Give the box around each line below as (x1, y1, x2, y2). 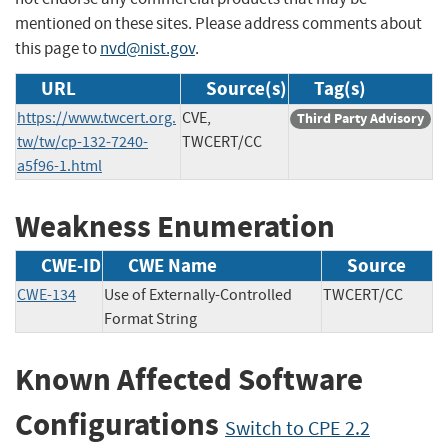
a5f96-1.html (17, 155, 102, 176)
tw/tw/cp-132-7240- (17, 131, 148, 152)
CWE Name (128, 253, 217, 279)
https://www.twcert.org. (17, 107, 176, 128)
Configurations (15, 404, 225, 446)
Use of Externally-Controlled (104, 285, 292, 306)
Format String (104, 309, 197, 330)
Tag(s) (314, 75, 366, 101)
